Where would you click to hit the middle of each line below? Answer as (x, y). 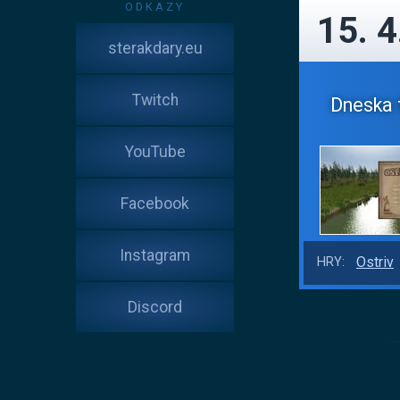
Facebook (155, 204)
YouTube (155, 152)
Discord (155, 307)
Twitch (155, 100)
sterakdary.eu (155, 48)
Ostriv (375, 262)
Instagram (155, 255)
